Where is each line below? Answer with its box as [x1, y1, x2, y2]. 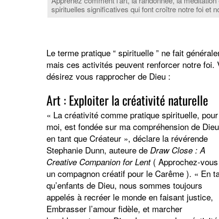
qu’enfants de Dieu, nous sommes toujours [46, 179, 202, 192]
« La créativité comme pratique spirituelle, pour [46, 109, 218, 121]
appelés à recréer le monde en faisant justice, [46, 191, 213, 203]
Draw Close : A [150, 144, 205, 156]
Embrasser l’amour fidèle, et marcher [46, 202, 182, 215]
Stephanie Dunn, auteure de [46, 144, 150, 156]
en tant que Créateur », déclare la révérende [46, 132, 208, 145]
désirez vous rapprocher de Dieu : [46, 70, 171, 83]
